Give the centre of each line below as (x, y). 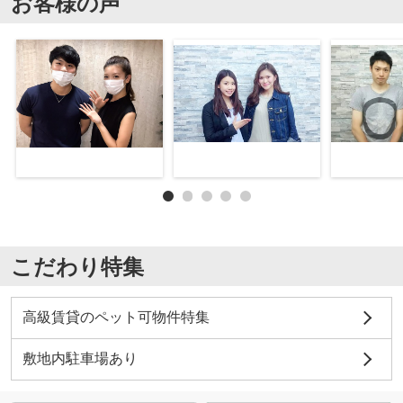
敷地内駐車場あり (80, 359)
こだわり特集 (77, 266)
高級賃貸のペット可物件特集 (116, 318)
